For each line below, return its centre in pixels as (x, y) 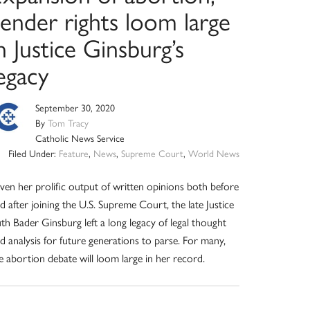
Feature (73, 153)
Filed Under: (33, 153)
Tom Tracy (69, 122)
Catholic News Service (80, 137)
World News (213, 153)
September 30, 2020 (75, 107)
